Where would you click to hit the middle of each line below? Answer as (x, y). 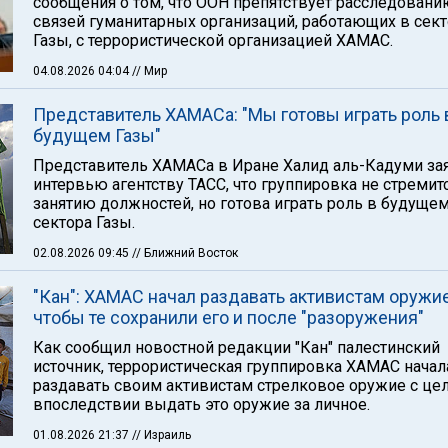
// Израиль (161, 435)
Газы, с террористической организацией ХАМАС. (213, 40)
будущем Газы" (97, 135)
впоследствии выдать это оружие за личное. (201, 404)
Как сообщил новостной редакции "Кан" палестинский (236, 347)
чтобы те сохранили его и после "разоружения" (228, 317)
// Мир (149, 71)
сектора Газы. (84, 222)
